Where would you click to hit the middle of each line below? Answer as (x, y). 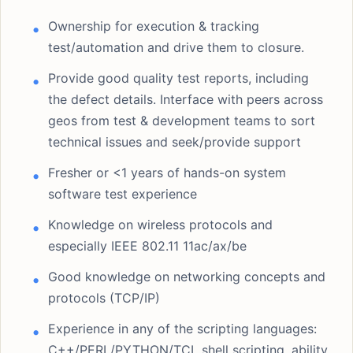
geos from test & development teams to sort (182, 121)
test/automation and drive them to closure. (176, 47)
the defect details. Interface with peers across (186, 99)
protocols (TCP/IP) (104, 298)
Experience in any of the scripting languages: (182, 329)
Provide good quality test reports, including (178, 78)
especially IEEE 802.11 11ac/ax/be (147, 246)
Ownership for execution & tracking (154, 26)
